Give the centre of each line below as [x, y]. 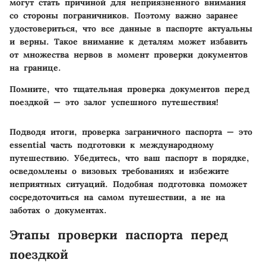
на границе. [35, 68]
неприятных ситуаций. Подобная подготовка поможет [128, 184]
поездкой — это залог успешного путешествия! [114, 102]
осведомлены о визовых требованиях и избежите [119, 171]
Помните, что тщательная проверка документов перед [129, 89]
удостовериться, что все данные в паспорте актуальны [131, 29]
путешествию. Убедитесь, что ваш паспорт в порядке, [129, 158]
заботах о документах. [58, 210]
